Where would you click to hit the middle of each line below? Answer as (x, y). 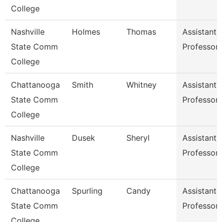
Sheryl (138, 138)
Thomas (141, 32)
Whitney (141, 85)
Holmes (86, 32)
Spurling (87, 191)
